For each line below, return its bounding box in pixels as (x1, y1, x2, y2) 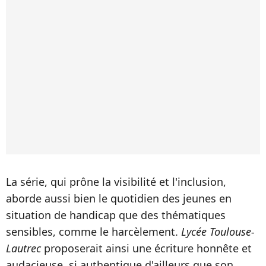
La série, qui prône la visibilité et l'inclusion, (6, 174, 226, 189)
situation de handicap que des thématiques (6, 207, 226, 222)
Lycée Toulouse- (181, 224, 255, 239)
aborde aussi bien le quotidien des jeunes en (6, 191, 232, 205)
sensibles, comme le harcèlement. (6, 224, 181, 239)
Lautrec (6, 240, 41, 255)
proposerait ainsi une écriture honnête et (41, 240, 252, 255)
